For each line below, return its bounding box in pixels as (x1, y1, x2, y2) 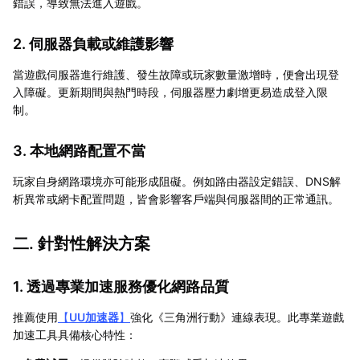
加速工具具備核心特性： (13, 327, 137, 342)
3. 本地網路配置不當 (13, 141, 145, 159)
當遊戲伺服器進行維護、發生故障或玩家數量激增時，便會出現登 (13, 67, 339, 81)
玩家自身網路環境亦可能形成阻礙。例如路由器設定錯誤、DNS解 (13, 174, 341, 188)
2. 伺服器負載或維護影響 (13, 35, 174, 52)
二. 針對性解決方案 (13, 233, 150, 253)
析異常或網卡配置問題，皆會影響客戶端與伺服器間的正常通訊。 (13, 191, 339, 206)
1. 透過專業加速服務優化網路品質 (13, 277, 229, 295)
